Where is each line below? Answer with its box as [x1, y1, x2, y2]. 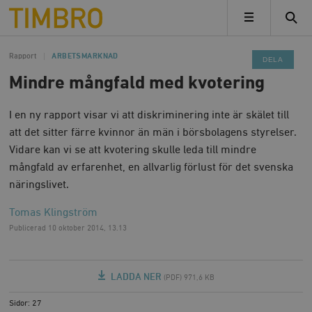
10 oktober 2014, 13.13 [48, 225, 127, 232]
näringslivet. [9, 180, 70, 190]
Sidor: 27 [9, 299, 42, 309]
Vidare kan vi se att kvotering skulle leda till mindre [9, 145, 257, 155]
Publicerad [9, 225, 49, 232]
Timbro [8, 6, 45, 17]
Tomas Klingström [9, 208, 98, 218]
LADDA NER [108, 272, 164, 283]
